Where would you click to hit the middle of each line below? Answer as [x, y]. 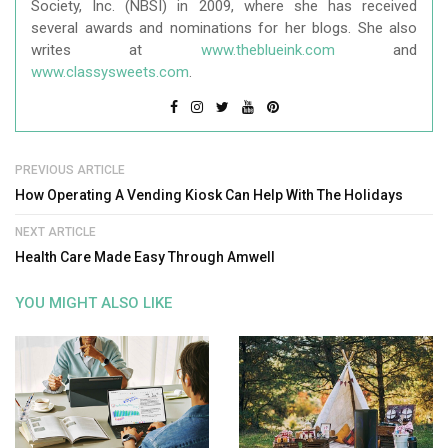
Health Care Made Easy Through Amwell [145, 257]
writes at [116, 50]
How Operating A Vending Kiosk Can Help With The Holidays [209, 195]
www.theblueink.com [267, 50]
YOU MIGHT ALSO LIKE [93, 303]
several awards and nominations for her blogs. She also [224, 28]
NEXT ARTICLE [55, 232]
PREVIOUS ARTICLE [70, 170]
